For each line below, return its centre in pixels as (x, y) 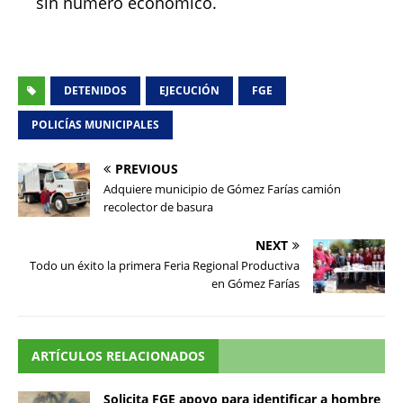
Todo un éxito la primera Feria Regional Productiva (165, 266)
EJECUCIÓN (189, 91)
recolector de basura (158, 207)
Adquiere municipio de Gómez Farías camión (222, 189)
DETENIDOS (95, 91)
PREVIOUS (147, 169)
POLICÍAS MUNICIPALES (95, 125)
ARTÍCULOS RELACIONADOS (118, 356)
